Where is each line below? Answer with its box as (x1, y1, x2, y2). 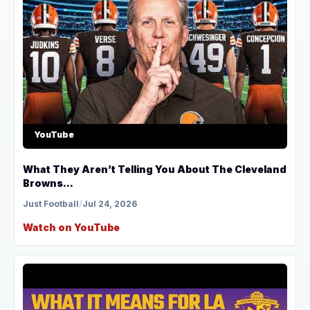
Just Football (23, 198, 79, 209)
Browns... (23, 176, 73, 189)
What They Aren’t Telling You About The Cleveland (23, 163, 286, 175)
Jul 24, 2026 (82, 198, 137, 209)
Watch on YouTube (23, 221, 120, 233)
